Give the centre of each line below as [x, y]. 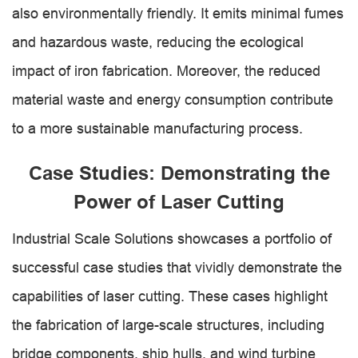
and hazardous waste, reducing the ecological [158, 42]
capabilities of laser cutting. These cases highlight [170, 296]
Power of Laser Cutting [179, 202]
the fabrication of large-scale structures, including [168, 325]
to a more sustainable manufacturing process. [157, 128]
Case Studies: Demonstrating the [179, 173]
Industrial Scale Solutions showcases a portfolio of [172, 239]
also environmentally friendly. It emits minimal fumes [178, 13]
